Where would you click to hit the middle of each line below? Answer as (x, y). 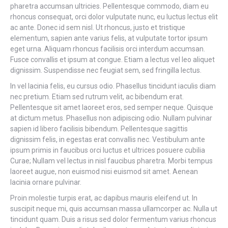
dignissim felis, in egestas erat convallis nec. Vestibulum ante (108, 139)
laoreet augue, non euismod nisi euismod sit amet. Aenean (104, 172)
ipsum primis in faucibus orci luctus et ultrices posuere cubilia (108, 150)
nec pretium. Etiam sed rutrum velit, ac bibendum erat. (97, 97)
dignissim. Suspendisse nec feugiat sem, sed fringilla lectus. (106, 70)
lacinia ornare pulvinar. (46, 182)
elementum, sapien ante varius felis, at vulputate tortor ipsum (109, 38)
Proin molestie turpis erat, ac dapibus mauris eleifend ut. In (104, 198)
